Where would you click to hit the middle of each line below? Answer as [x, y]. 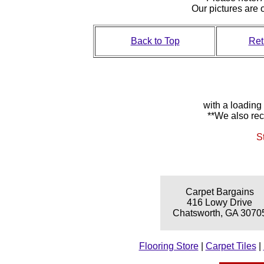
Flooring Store [169, 246]
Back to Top [155, 41]
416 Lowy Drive [220, 202]
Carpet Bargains [220, 192]
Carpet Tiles [231, 246]
